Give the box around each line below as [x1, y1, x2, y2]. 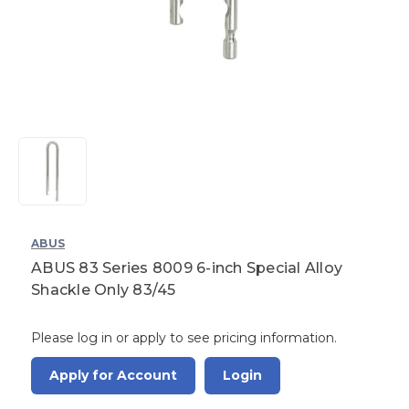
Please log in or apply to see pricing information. [31, 329, 337, 346]
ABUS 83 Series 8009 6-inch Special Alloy [31, 258, 342, 277]
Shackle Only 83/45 [31, 280, 176, 299]
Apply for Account [49, 366, 177, 383]
